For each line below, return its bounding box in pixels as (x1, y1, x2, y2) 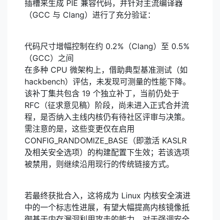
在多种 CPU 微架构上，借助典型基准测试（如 (25, 65, 188, 75)
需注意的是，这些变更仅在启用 (25, 124, 135, 134)
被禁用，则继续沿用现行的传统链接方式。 (25, 159, 174, 169)
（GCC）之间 (25, 53, 74, 63)
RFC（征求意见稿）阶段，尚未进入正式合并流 (25, 100, 189, 110)
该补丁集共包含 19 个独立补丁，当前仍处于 (25, 88, 179, 98)
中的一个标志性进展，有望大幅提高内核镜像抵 (25, 202, 190, 212)
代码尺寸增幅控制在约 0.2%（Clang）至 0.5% (25, 41, 190, 51)
